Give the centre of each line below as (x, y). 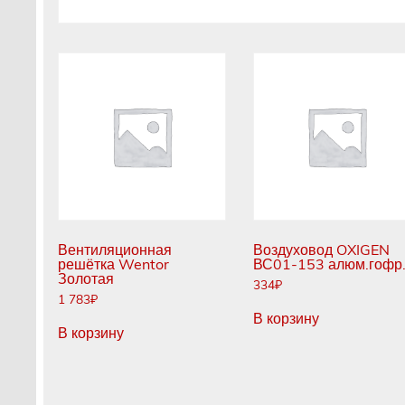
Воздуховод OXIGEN (321, 250)
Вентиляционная (115, 250)
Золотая (86, 279)
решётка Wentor (114, 264)
